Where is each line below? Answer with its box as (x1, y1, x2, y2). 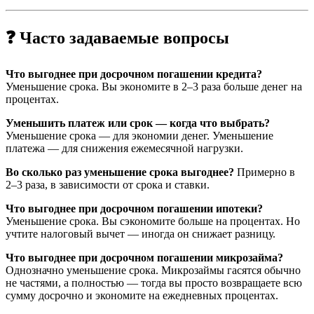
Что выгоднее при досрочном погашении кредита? (6, 67, 262, 80)
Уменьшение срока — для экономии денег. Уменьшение (6, 129, 273, 142)
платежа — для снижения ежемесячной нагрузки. (6, 142, 243, 154)
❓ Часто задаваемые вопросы (6, 29, 229, 48)
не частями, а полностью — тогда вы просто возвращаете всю (6, 276, 302, 289)
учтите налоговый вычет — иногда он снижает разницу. (6, 227, 275, 240)
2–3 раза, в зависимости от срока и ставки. (6, 178, 210, 191)
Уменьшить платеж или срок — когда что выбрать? (6, 116, 270, 129)
